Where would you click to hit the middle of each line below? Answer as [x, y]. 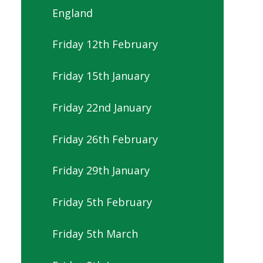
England [73, 13]
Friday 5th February [102, 202]
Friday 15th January [101, 76]
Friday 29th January [101, 171]
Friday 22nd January [102, 107]
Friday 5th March [95, 233]
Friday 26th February [105, 139]
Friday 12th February [105, 44]
